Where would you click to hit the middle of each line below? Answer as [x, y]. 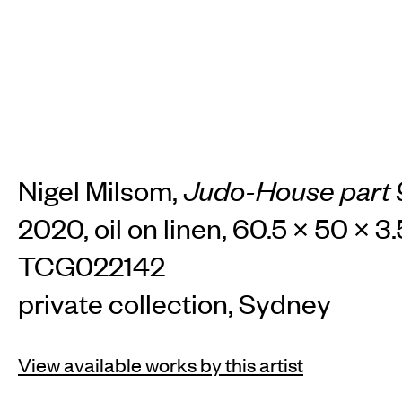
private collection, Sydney [175, 302]
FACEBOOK [186, 378]
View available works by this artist [161, 364]
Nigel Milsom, [100, 189]
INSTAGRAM [73, 378]
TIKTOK [280, 378]
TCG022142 [92, 265]
